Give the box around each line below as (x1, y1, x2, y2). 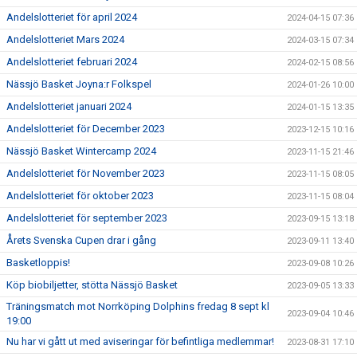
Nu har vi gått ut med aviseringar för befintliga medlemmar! (6, 335, 274, 347)
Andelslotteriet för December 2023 (6, 123, 165, 135)
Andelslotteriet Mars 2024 (6, 33, 124, 45)
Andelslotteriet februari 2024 (6, 56, 137, 68)
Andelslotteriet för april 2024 (6, 11, 137, 23)
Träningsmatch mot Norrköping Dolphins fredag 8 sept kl (6, 300, 269, 312)
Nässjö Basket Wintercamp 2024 (6, 145, 156, 157)
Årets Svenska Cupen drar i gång (6, 234, 156, 246)
